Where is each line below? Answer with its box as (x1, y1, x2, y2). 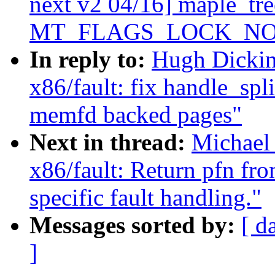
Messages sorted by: (29, 212, 241, 239)
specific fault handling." (29, 184, 261, 211)
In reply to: (29, 46, 152, 73)
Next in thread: (29, 129, 192, 156)
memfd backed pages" (29, 101, 242, 128)
